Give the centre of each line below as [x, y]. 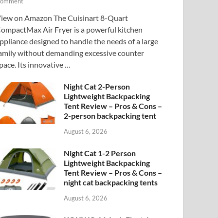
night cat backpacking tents [111, 182]
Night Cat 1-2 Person [100, 153]
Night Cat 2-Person [97, 87]
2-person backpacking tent [110, 116]
